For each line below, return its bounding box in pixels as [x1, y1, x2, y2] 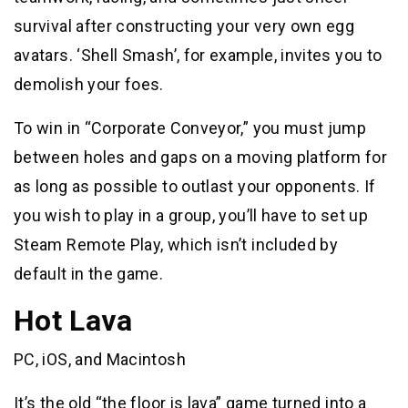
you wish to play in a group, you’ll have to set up [14, 205, 368, 225]
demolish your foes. [14, 74, 164, 94]
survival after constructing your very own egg [14, 15, 355, 36]
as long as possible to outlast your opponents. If [14, 176, 376, 196]
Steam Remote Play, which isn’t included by [14, 234, 339, 254]
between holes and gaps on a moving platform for [14, 147, 387, 167]
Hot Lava [14, 302, 132, 338]
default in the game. [14, 263, 164, 283]
